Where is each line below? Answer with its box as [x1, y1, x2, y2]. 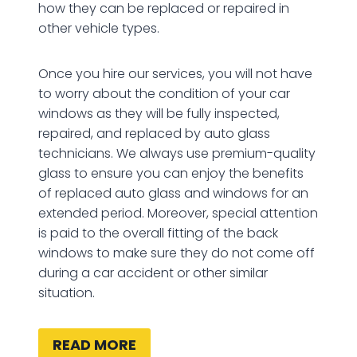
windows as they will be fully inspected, [38, 104, 280, 124]
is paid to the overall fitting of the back [38, 224, 278, 243]
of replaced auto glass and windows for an [38, 184, 308, 203]
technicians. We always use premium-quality [38, 144, 316, 163]
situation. [38, 284, 95, 303]
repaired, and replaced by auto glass [38, 124, 270, 143]
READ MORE [53, 335, 136, 355]
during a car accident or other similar [38, 264, 268, 283]
